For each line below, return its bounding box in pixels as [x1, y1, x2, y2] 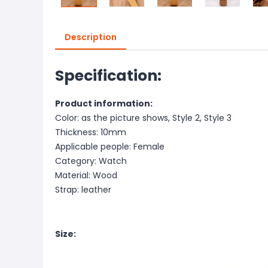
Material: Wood [55, 169, 117, 181]
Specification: [55, 65, 162, 86]
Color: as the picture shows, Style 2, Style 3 [55, 112, 232, 124]
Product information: [55, 98, 153, 109]
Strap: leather [55, 184, 111, 196]
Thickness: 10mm [55, 126, 126, 138]
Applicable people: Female [55, 141, 165, 153]
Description [65, 31, 117, 43]
